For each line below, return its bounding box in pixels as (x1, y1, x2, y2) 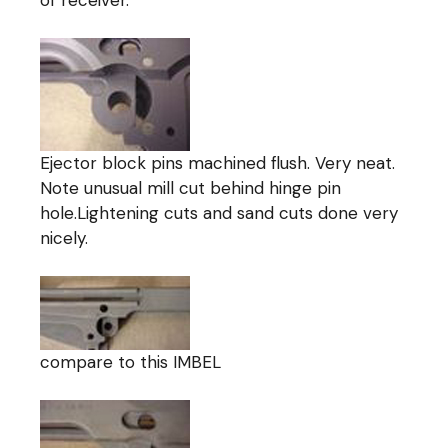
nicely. (40, 226, 89, 249)
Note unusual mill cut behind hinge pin (40, 176, 342, 199)
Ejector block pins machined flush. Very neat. (40, 151, 396, 174)
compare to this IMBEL (40, 350, 222, 373)
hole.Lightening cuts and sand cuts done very (40, 201, 399, 224)
